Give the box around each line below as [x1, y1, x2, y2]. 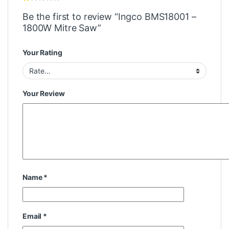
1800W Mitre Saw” [22, 22, 101, 33]
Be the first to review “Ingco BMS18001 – [22, 11, 196, 22]
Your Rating [22, 48, 62, 57]
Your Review [22, 89, 65, 98]
